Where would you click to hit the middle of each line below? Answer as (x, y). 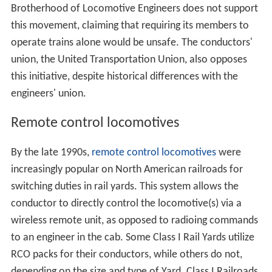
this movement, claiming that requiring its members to (130, 25)
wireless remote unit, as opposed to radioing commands (134, 220)
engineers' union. (48, 93)
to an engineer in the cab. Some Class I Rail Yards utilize (132, 237)
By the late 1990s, (51, 152)
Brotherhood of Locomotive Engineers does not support (134, 8)
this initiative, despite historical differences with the (124, 76)
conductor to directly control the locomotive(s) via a (126, 203)
